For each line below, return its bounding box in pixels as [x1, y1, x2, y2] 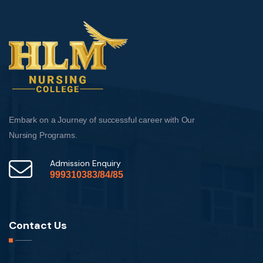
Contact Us [9, 218, 67, 232]
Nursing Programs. [9, 130, 77, 140]
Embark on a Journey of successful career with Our [9, 114, 195, 124]
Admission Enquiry [50, 157, 121, 168]
